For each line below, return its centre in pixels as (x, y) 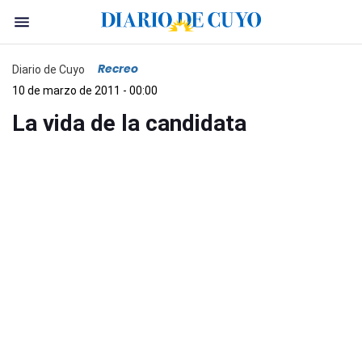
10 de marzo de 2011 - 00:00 (85, 90)
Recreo (118, 69)
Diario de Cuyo (48, 69)
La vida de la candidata (129, 123)
